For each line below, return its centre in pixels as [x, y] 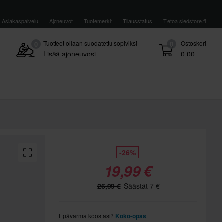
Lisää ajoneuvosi [69, 54]
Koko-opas [131, 216]
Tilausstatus [138, 21]
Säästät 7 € [140, 186]
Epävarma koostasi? [87, 215]
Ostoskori [193, 43]
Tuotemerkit [98, 21]
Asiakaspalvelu [20, 21]
